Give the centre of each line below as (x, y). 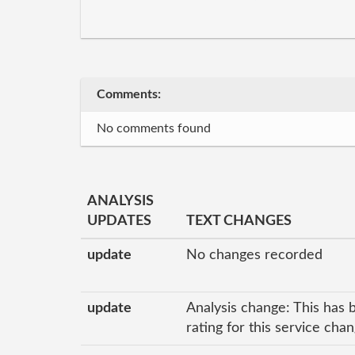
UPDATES (119, 221)
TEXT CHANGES (239, 221)
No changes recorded (254, 255)
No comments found (154, 128)
